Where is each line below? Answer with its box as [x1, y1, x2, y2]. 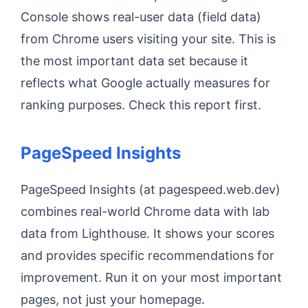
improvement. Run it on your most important [21, 270, 282, 285]
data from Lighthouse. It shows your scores [21, 226, 274, 241]
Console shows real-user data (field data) [21, 10, 261, 24]
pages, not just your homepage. [21, 292, 205, 307]
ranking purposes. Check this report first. [21, 98, 261, 112]
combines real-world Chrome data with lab [21, 204, 269, 219]
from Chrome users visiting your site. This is [21, 32, 276, 46]
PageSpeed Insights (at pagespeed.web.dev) [21, 182, 280, 197]
